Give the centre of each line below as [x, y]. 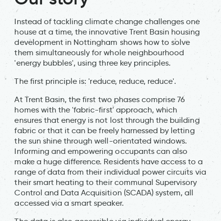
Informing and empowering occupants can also [101, 151]
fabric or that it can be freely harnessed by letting [105, 130]
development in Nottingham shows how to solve [102, 42]
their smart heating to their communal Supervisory [106, 182]
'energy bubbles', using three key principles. [93, 63]
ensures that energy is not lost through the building [107, 120]
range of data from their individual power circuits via [110, 172]
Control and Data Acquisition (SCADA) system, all [104, 192]
